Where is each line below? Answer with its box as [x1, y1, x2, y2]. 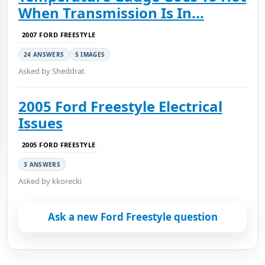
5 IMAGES [75, 50, 105, 59]
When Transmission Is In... [18, 3, 204, 22]
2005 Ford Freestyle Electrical [18, 96, 222, 116]
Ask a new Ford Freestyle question [47, 210, 218, 224]
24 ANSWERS [24, 50, 64, 59]
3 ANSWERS [24, 160, 61, 169]
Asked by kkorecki [18, 176, 82, 186]
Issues [18, 113, 63, 132]
